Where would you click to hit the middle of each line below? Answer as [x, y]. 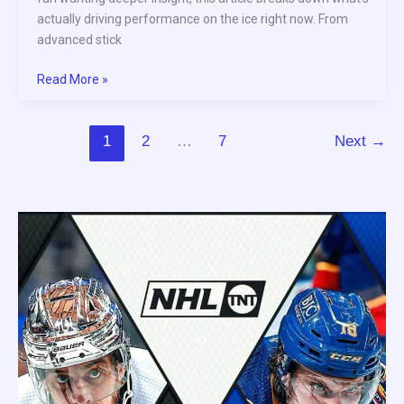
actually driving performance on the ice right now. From [193, 18]
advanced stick [79, 39]
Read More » [73, 79]
